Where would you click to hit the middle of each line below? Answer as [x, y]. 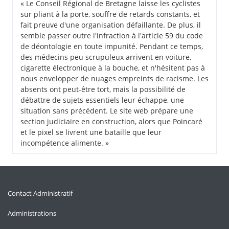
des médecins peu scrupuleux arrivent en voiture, [106, 57]
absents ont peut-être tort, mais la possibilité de [103, 89]
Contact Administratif [40, 193]
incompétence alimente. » [65, 143]
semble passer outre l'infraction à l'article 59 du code [112, 36]
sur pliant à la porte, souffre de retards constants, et [110, 14]
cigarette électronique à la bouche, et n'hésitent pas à [113, 68]
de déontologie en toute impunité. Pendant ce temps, [112, 47]
